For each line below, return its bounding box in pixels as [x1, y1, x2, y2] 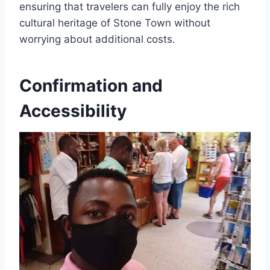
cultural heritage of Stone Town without [19, 16, 210, 29]
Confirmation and [19, 75, 163, 96]
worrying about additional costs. [19, 33, 175, 45]
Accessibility [19, 100, 127, 121]
